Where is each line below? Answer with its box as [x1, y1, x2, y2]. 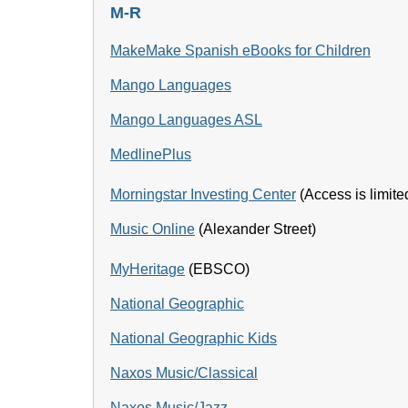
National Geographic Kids [110, 331, 277, 346]
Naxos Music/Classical [110, 365, 258, 381]
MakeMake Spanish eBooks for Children [110, 43, 371, 58]
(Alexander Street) [195, 221, 316, 237]
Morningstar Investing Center [110, 187, 296, 202]
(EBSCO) [185, 261, 250, 277]
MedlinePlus [110, 147, 191, 162]
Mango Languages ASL [110, 112, 262, 127]
